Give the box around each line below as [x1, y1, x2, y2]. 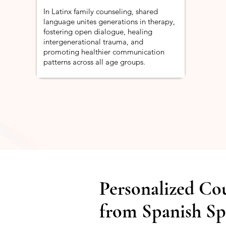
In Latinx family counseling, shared [43, 7, 158, 16]
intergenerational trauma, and [43, 37, 143, 46]
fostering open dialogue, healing [43, 27, 152, 36]
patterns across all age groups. [43, 57, 145, 67]
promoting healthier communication [43, 47, 164, 56]
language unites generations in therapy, [43, 17, 175, 26]
